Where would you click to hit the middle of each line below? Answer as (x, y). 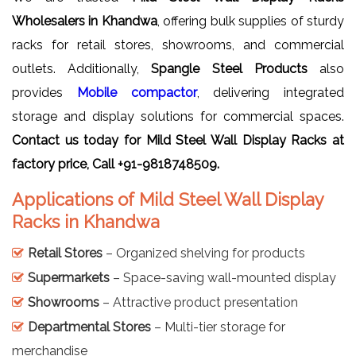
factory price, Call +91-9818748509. (116, 164)
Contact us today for (79, 141)
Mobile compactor (137, 93)
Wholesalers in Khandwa (85, 21)
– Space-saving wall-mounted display (223, 278)
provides (44, 93)
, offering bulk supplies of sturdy (251, 21)
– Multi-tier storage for (218, 327)
